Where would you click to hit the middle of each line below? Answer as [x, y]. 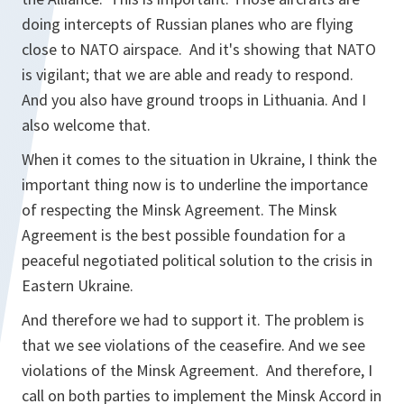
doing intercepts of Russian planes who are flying [188, 24]
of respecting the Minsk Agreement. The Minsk [179, 210]
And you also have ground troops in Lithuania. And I [194, 100]
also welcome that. [86, 125]
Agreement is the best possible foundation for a [184, 235]
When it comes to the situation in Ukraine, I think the [199, 159]
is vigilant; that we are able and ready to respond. [188, 74]
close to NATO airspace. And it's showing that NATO [199, 49]
